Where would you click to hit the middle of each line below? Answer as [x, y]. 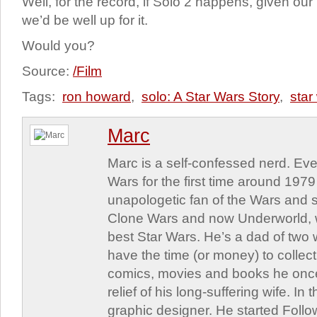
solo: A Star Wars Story [211, 97]
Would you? [58, 46]
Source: [47, 71]
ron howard [97, 97]
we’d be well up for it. [85, 20]
